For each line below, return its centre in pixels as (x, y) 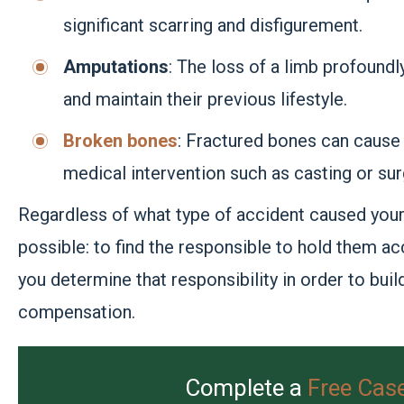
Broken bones (121, 141)
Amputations (116, 67)
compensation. (77, 312)
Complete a (247, 388)
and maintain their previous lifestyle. (206, 100)
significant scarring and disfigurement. (213, 26)
